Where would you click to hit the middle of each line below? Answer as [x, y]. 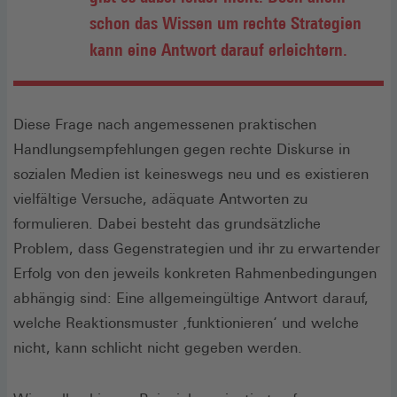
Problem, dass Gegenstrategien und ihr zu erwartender [197, 248]
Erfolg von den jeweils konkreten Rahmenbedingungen [195, 273]
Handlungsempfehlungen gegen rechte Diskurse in [182, 149]
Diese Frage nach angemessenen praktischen [165, 124]
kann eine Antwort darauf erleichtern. [218, 49]
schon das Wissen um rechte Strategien [226, 22]
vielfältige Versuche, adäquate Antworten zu [160, 198]
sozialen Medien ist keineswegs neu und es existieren [191, 174]
